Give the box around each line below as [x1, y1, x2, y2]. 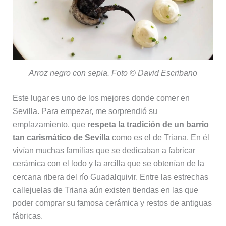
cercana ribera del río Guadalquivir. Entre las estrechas [12, 172, 208, 181]
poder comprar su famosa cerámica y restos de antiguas [12, 198, 212, 207]
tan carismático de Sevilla [12, 133, 110, 142]
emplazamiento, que [12, 120, 87, 129]
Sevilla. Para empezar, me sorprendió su [12, 106, 157, 116]
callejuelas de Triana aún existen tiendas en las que [12, 185, 198, 194]
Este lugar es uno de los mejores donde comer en [12, 93, 190, 102]
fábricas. [12, 211, 43, 220]
